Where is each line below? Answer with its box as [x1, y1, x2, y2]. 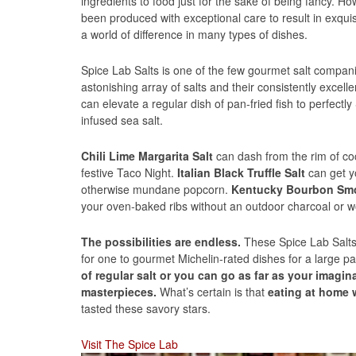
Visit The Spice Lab [81, 335, 178, 352]
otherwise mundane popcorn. [81, 180, 231, 197]
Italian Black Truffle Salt [177, 164, 308, 180]
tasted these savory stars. [81, 300, 211, 316]
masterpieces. [81, 283, 157, 300]
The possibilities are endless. [81, 233, 244, 250]
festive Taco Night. [81, 164, 177, 180]
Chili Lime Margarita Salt [81, 147, 213, 164]
